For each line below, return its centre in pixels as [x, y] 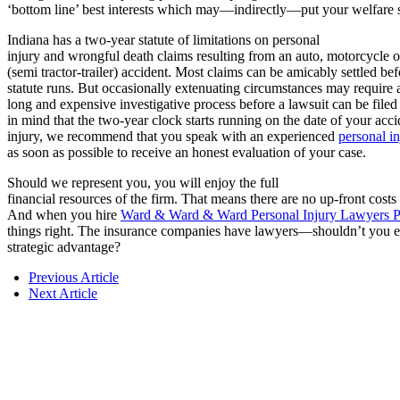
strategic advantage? [64, 247]
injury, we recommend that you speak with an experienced [173, 137]
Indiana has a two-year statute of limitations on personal [163, 40]
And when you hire [64, 215]
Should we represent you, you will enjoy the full [143, 183]
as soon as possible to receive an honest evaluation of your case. [187, 153]
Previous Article [74, 278]
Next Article [63, 294]
